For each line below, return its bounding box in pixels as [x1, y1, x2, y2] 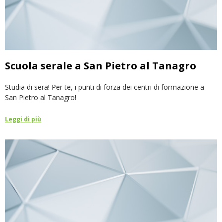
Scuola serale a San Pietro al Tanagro [5, 58, 196, 72]
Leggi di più [5, 114, 41, 123]
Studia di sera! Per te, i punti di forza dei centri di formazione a [5, 82, 122, 92]
